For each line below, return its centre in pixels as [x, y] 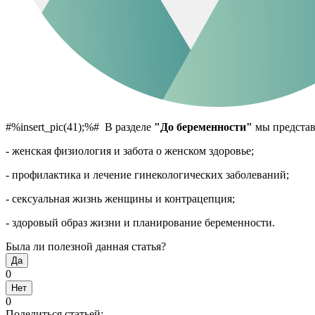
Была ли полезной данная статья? [86, 246]
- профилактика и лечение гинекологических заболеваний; [147, 174]
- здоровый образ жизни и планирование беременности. [140, 222]
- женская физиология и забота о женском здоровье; [130, 150]
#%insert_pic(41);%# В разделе [80, 127]
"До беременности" [203, 127]
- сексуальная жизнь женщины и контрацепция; [120, 198]
